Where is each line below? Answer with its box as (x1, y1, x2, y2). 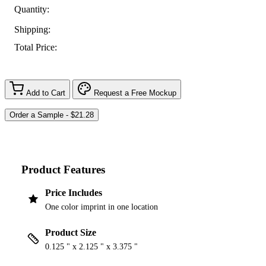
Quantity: (14, 4, 49, 14)
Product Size (45, 227, 96, 238)
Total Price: (14, 42, 57, 53)
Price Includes (45, 188, 102, 198)
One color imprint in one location (45, 202, 158, 212)
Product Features (21, 163, 105, 176)
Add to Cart (26, 88, 65, 97)
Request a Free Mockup (94, 88, 176, 97)
